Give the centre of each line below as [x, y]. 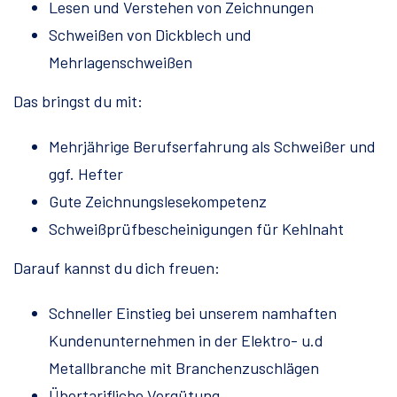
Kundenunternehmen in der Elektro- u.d [186, 341]
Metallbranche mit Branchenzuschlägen [184, 368]
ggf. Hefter [86, 174]
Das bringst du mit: [78, 101]
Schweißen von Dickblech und [150, 35]
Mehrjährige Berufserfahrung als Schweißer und [212, 147]
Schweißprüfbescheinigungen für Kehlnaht [196, 229]
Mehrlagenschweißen [121, 62]
